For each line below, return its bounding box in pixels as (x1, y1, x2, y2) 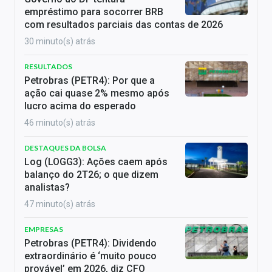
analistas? (24, 182, 70, 193)
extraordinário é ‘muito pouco (24, 250, 157, 262)
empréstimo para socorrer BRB (24, 6, 163, 18)
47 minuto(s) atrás (24, 199, 95, 209)
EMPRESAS (24, 225, 63, 234)
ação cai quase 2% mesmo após (24, 87, 169, 99)
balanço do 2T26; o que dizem (24, 169, 158, 180)
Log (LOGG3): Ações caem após (24, 156, 168, 168)
